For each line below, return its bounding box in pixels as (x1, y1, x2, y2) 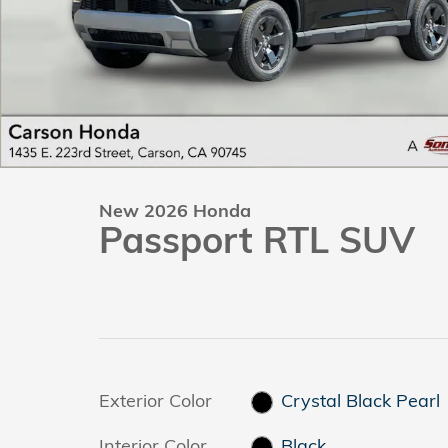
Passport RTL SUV (99, 217, 415, 262)
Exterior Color (99, 389, 212, 412)
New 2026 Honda (99, 199, 251, 222)
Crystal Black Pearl (281, 389, 441, 412)
